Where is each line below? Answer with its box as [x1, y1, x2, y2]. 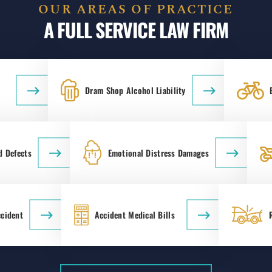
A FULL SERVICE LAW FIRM [43, 15, 229, 44]
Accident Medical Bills [94, 208, 175, 222]
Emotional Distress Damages [107, 146, 209, 159]
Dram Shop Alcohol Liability [85, 83, 186, 97]
